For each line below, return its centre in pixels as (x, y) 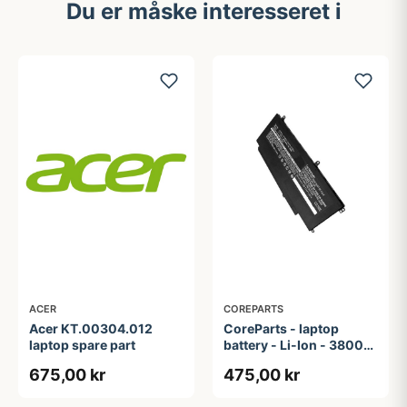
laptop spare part (82, 344)
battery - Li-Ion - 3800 (293, 344)
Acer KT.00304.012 (91, 328)
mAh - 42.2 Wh (270, 361)
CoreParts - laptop (281, 328)
